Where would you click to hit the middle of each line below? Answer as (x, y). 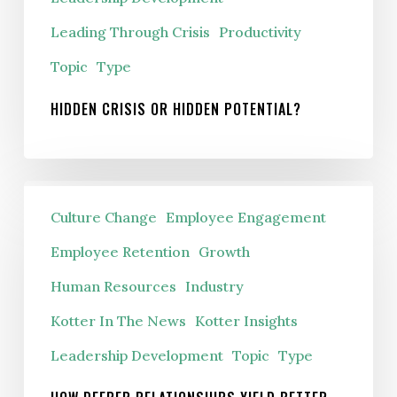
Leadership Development (136, 356)
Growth (224, 252)
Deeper (50, 220)
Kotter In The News (118, 321)
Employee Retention (120, 252)
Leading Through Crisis (130, 32)
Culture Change (103, 218)
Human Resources (113, 287)
